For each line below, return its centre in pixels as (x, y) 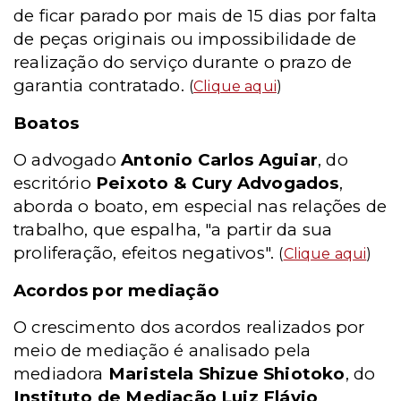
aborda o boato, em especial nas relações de (200, 206)
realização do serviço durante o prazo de (183, 62)
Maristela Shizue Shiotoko (226, 374)
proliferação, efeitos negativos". (146, 253)
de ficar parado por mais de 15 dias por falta (196, 16)
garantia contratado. (101, 85)
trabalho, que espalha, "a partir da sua (173, 230)
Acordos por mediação (116, 290)
